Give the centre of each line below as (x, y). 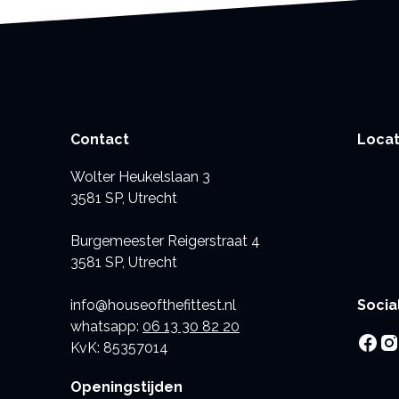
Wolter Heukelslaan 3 (140, 177)
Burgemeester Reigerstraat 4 (165, 241)
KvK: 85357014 (119, 348)
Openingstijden (126, 387)
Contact (100, 140)
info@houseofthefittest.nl (153, 305)
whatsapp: (106, 327)
